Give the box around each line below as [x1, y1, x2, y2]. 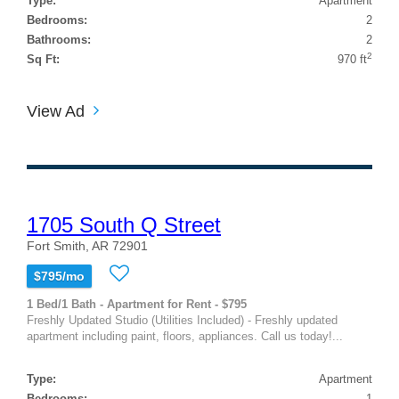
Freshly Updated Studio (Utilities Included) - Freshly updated [27, 313, 338, 327]
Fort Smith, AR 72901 [27, 238, 148, 253]
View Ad [27, 102, 85, 120]
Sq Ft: [27, 52, 60, 66]
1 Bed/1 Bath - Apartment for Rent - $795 [27, 297, 247, 311]
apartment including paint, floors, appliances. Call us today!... [27, 329, 343, 343]
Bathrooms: [27, 32, 91, 46]
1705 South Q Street [27, 212, 221, 237]
